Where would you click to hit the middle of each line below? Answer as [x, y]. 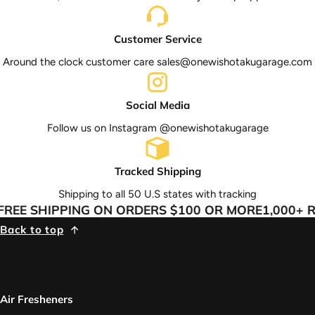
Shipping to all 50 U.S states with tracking [157, 194]
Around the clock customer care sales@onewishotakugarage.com [157, 62]
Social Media [157, 105]
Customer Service [157, 39]
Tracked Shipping [157, 172]
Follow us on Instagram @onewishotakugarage [157, 128]
